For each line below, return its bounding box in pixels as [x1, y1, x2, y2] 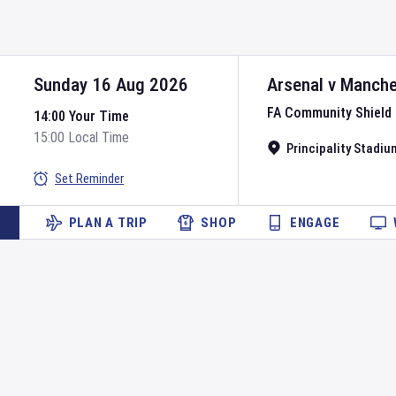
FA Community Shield [267, 104, 392, 121]
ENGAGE [289, 215, 340, 231]
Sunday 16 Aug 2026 [34, 74, 188, 95]
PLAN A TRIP [68, 215, 148, 231]
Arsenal [267, 74, 324, 95]
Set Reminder [55, 171, 124, 187]
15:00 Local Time [34, 129, 129, 146]
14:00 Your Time [34, 108, 129, 125]
